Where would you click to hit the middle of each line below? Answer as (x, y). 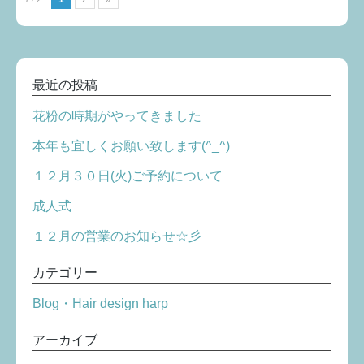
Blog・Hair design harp (100, 304)
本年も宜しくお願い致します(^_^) (131, 146)
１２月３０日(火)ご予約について (128, 176)
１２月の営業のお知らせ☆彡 (117, 236)
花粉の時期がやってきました (117, 116)
